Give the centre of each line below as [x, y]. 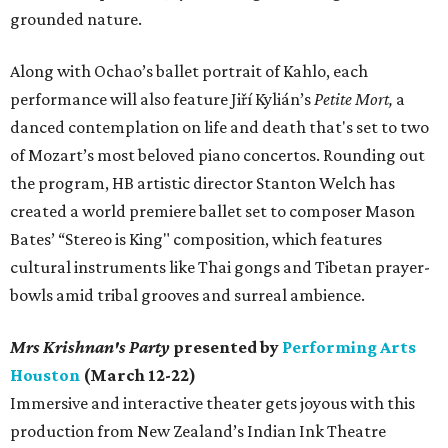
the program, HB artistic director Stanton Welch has [202, 183]
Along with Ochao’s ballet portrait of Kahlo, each [189, 71]
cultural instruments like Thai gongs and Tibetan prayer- [220, 267]
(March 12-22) [138, 375]
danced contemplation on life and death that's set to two [219, 127]
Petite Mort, [353, 99]
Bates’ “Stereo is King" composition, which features [196, 239]
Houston [45, 375]
